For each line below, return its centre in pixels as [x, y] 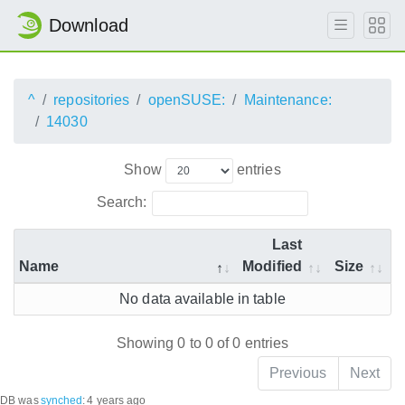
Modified [272, 266]
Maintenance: [287, 100]
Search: [122, 202]
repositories [92, 100]
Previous [298, 373]
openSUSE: [187, 100]
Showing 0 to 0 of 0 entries [202, 344]
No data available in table [202, 298]
